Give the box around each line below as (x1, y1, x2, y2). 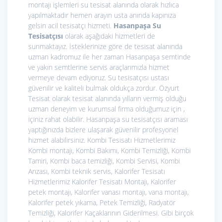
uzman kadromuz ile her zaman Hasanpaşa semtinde (28, 52, 191, 62)
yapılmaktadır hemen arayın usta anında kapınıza (28, 10, 176, 20)
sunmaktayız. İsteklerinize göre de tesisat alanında (28, 42, 182, 52)
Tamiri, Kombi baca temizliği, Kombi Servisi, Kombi (28, 156, 180, 166)
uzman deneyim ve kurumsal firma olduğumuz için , (28, 104, 185, 114)
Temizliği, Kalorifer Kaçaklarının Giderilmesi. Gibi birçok (28, 208, 194, 218)
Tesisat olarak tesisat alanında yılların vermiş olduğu (28, 94, 186, 104)
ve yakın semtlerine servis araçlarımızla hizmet (28, 62, 169, 72)
